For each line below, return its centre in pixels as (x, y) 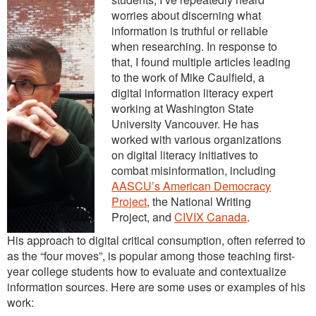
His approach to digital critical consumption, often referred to (156, 240)
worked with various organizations (197, 139)
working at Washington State (183, 108)
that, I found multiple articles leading (201, 61)
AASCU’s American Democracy (192, 186)
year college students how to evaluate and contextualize (147, 271)
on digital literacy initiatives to (185, 154)
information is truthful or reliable (190, 30)
